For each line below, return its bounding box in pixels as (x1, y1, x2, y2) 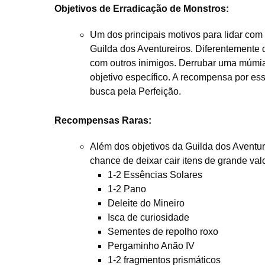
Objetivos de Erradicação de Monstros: (54, 3, 229, 14)
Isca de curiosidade (108, 212, 189, 222)
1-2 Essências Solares (108, 169, 202, 180)
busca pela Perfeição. (90, 86, 181, 96)
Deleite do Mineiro (108, 198, 185, 208)
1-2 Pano (108, 183, 146, 194)
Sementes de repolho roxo (108, 226, 218, 237)
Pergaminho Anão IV (108, 240, 195, 251)
